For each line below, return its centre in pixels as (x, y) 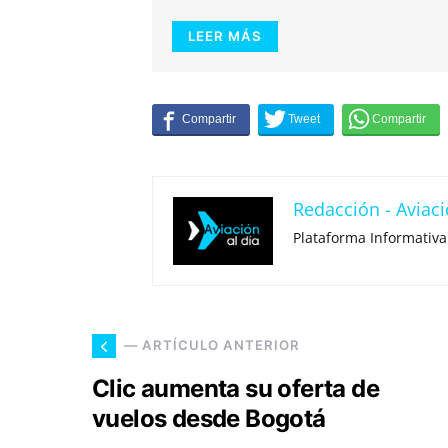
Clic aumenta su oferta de (235, 388)
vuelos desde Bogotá (209, 418)
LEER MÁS (225, 36)
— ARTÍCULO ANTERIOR (212, 345)
